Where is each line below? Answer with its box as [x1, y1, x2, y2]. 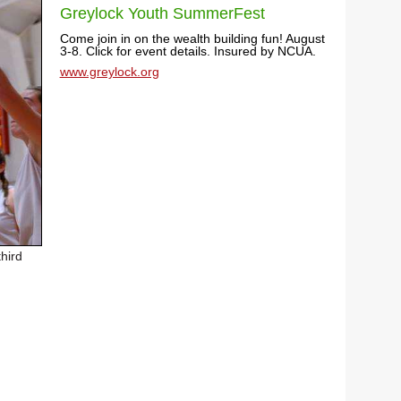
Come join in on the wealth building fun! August [59, 31, 325, 46]
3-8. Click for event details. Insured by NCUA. [59, 44, 316, 58]
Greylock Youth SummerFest [59, 4, 265, 22]
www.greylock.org [59, 64, 159, 79]
